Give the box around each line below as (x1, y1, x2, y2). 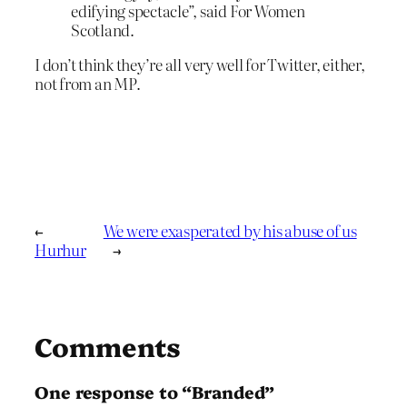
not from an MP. (35, 72, 141, 95)
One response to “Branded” (35, 379, 274, 403)
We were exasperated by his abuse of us (103, 218, 357, 242)
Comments (35, 327, 182, 363)
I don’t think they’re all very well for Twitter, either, (35, 53, 365, 76)
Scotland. (71, 18, 134, 42)
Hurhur (35, 237, 86, 261)
